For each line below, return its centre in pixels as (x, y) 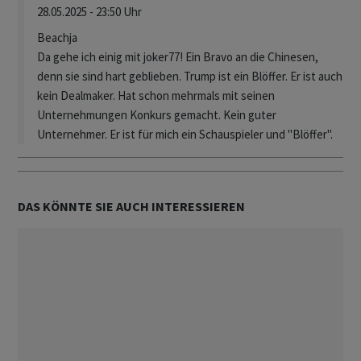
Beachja (57, 38)
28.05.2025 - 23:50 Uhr (89, 12)
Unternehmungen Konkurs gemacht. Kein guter (157, 115)
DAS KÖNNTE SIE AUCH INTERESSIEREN (131, 207)
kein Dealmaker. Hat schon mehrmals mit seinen (156, 96)
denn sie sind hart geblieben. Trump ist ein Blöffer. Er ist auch (190, 77)
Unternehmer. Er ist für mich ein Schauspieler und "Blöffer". (185, 135)
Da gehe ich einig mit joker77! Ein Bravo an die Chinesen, (178, 57)
